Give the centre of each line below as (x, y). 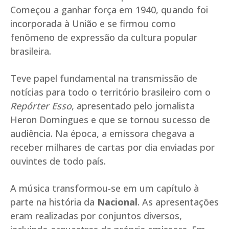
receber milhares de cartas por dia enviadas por (112, 147)
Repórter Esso (41, 106)
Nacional (117, 202)
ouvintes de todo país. (58, 161)
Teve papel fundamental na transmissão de (104, 78)
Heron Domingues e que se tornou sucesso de (110, 120)
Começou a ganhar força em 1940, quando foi (109, 10)
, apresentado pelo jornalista (133, 106)
